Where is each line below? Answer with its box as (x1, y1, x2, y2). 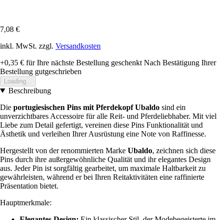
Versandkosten (55, 42, 101, 50)
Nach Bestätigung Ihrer (144, 58, 216, 67)
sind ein (160, 103, 186, 111)
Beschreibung (8, 86, 51, 95)
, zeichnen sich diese (152, 146, 216, 155)
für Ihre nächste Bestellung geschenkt (24, 58, 142, 67)
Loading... (4, 78, 32, 85)
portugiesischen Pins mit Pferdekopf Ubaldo (13, 103, 160, 111)
